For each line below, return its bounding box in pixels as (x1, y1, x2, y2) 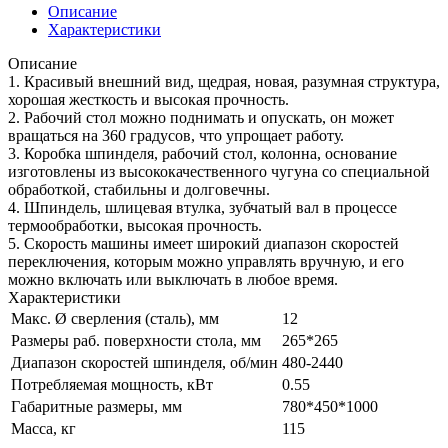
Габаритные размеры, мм (11, 397, 182, 415)
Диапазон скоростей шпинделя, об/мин (11, 353, 278, 371)
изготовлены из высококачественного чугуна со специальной (8, 162, 430, 180)
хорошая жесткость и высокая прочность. (8, 90, 289, 108)
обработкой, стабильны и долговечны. (8, 180, 270, 198)
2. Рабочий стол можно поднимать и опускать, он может (8, 108, 394, 126)
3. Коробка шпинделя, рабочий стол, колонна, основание (8, 144, 397, 162)
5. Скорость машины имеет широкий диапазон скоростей (8, 234, 399, 252)
